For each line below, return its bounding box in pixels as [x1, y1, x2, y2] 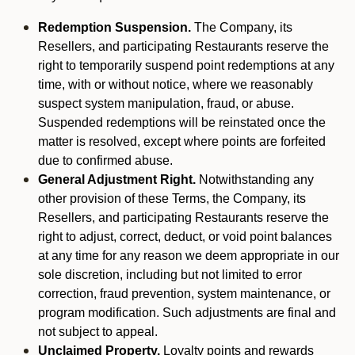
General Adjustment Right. [38, 173, 196, 186]
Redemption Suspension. [38, 21, 191, 34]
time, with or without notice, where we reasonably [38, 78, 313, 91]
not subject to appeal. [38, 325, 161, 338]
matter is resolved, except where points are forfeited [38, 135, 326, 148]
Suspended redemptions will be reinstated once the [38, 116, 326, 129]
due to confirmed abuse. [38, 154, 176, 167]
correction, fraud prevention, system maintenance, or [38, 287, 330, 300]
